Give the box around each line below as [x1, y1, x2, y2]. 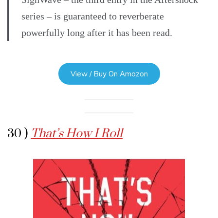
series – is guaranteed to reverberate [21, 11, 164, 22]
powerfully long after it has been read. [21, 27, 172, 38]
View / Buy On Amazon [70, 69, 148, 79]
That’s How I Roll [31, 126, 123, 142]
